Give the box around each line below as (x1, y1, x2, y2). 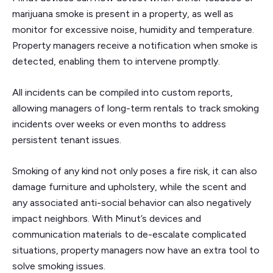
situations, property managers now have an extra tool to (12, 244, 260, 257)
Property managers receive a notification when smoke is (12, 40, 258, 52)
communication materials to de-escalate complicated (12, 229, 246, 241)
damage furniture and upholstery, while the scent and (12, 181, 246, 193)
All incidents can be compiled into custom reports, (12, 87, 233, 99)
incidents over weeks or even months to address (12, 118, 226, 130)
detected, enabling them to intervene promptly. (12, 55, 220, 68)
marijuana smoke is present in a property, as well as (12, 8, 233, 20)
